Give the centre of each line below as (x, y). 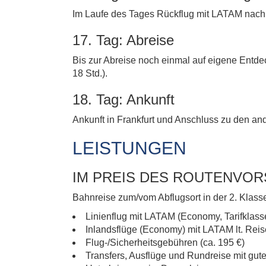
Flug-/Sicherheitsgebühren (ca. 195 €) (165, 243)
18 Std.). (90, 73)
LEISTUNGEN (129, 148)
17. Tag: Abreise (123, 40)
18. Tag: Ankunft (123, 99)
